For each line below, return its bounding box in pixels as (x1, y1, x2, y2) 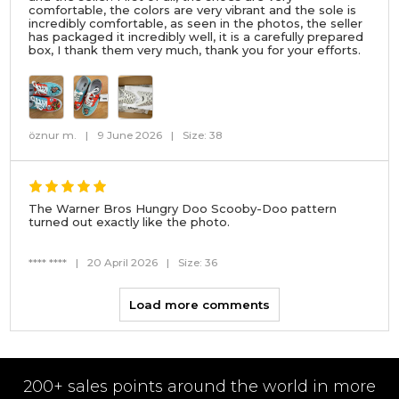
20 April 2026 (87, 256, 159, 270)
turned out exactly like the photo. (28, 215, 231, 230)
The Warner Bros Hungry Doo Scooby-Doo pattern (28, 201, 338, 216)
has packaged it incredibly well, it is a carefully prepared (28, 29, 364, 45)
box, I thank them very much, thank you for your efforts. (28, 43, 362, 58)
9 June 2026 (97, 129, 163, 142)
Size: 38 (183, 129, 223, 142)
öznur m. (28, 129, 77, 142)
